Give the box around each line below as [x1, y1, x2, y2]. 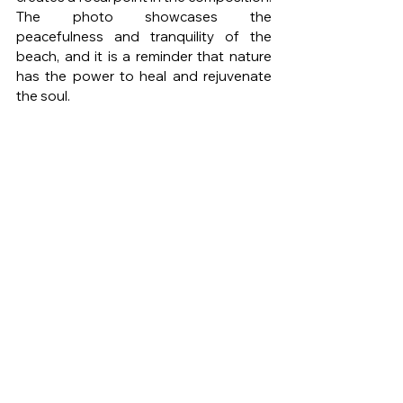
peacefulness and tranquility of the [16, 28, 272, 46]
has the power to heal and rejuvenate [16, 67, 272, 85]
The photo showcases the [16, 8, 272, 26]
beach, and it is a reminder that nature [16, 48, 272, 66]
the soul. [16, 87, 70, 105]
